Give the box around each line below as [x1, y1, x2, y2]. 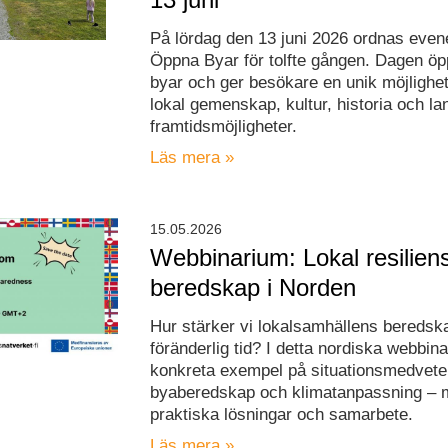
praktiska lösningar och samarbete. [150, 405, 414, 425]
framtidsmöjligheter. [150, 117, 298, 137]
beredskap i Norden [150, 274, 357, 302]
